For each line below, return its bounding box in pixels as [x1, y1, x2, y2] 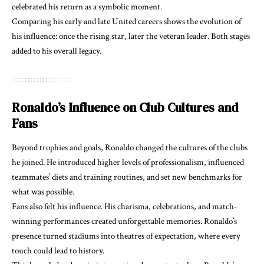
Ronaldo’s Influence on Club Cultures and [12, 99, 238, 117]
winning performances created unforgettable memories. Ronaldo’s [12, 216, 237, 227]
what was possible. [12, 186, 74, 198]
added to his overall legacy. [12, 45, 101, 57]
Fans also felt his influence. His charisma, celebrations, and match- [12, 201, 237, 213]
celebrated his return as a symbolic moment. [12, 1, 162, 13]
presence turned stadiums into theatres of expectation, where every [12, 230, 240, 242]
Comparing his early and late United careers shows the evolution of [12, 16, 241, 28]
